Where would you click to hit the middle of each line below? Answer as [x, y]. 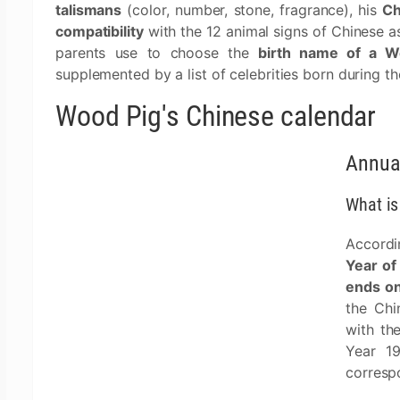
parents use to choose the [157, 53]
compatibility [100, 31]
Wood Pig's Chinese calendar [216, 116]
